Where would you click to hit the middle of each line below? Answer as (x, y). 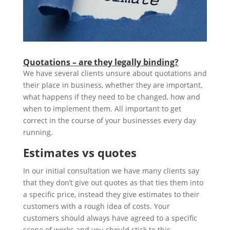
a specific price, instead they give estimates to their (111, 194)
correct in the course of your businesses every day (109, 120)
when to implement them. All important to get (102, 108)
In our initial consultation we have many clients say (111, 170)
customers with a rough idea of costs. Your (96, 206)
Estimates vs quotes (80, 152)
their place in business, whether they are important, (112, 85)
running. (38, 132)
